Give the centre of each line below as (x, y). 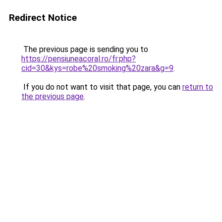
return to (198, 87)
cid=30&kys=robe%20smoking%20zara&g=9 (97, 68)
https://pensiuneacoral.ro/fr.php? (79, 59)
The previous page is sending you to (85, 49)
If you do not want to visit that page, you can (102, 87)
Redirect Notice (43, 18)
